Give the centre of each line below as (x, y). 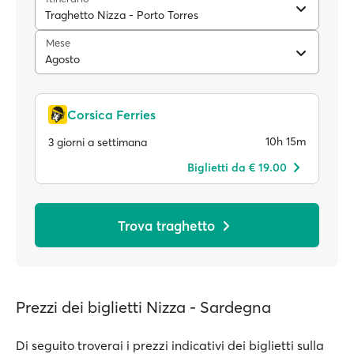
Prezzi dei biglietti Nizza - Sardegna (143, 307)
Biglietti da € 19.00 (237, 167)
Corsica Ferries (111, 115)
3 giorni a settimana (98, 142)
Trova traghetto (166, 225)
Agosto (62, 59)
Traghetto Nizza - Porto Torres (122, 15)
